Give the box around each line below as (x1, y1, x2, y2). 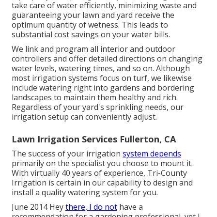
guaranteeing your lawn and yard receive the (12, 9, 174, 20)
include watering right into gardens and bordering (12, 82, 194, 93)
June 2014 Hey (12, 201, 65, 212)
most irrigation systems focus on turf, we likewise (12, 72, 192, 83)
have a (117, 201, 143, 212)
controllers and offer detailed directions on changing (12, 53, 202, 64)
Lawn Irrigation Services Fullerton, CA (12, 133, 176, 145)
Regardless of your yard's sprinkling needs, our (12, 101, 184, 112)
